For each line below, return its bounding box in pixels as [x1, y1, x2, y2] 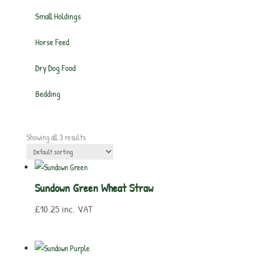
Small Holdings [35, 10, 81, 22]
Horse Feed [35, 36, 69, 48]
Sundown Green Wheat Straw [34, 180, 153, 195]
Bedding [35, 87, 60, 100]
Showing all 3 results [26, 131, 86, 143]
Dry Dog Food [35, 62, 76, 74]
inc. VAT [61, 202, 93, 215]
